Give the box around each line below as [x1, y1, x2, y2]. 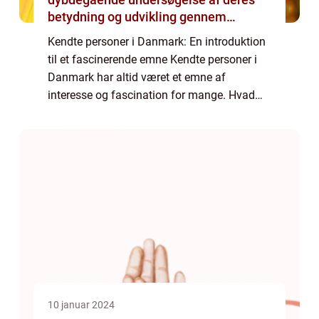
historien [48, 26, 98, 41]
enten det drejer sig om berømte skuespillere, [48, 106, 270, 120]
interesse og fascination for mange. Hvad [48, 88, 255, 102]
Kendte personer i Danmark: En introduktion [48, 35, 266, 48]
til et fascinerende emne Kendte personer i [48, 53, 257, 66]
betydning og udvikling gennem [48, 9, 226, 24]
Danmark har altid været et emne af [48, 70, 226, 84]
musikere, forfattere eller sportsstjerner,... [48, 124, 250, 137]
